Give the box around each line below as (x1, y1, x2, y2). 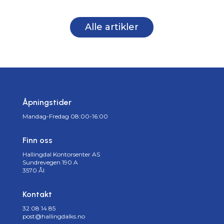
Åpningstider (22, 97, 71, 107)
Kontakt (22, 189, 52, 199)
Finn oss (22, 135, 52, 145)
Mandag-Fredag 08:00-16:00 (22, 112, 108, 120)
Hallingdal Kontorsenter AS (22, 150, 100, 158)
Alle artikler (85, 21, 139, 33)
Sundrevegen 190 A (22, 158, 78, 166)
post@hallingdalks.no (22, 212, 85, 220)
